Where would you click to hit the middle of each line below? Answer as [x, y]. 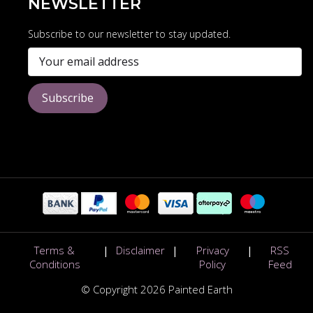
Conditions [54, 264]
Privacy [212, 250]
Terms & [55, 250]
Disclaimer [141, 250]
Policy [213, 264]
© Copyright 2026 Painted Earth [156, 289]
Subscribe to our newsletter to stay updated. [129, 34]
